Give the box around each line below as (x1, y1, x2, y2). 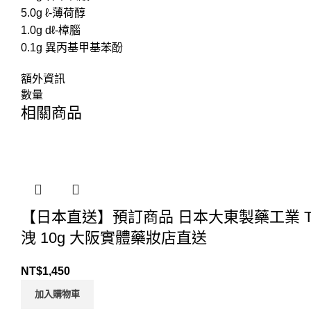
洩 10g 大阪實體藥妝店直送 (21, 228, 207, 246)
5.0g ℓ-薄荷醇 (21, 6, 85, 19)
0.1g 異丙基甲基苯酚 (21, 41, 123, 53)
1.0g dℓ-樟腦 (21, 24, 81, 36)
